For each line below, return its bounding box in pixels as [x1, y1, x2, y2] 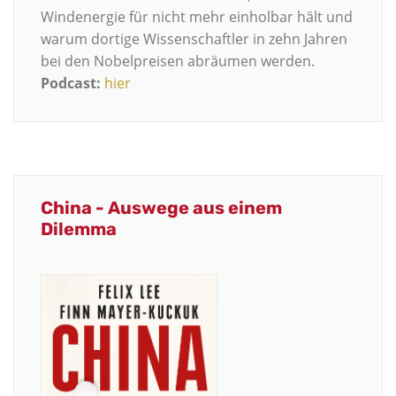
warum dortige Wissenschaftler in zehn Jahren [41, 28, 347, 49]
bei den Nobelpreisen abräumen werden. [41, 50, 315, 71]
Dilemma [41, 218, 117, 240]
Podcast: [41, 72, 104, 93]
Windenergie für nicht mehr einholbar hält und [41, 6, 353, 27]
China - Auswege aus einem [41, 197, 282, 219]
